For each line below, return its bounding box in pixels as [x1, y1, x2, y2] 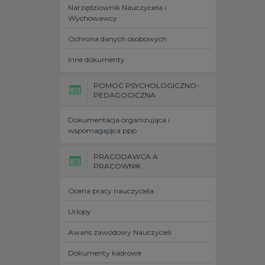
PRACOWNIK [93, 161, 141, 170]
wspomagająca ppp [68, 126, 137, 135]
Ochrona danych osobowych [68, 34, 167, 43]
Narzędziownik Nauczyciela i [68, 3, 166, 12]
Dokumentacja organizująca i [68, 115, 170, 124]
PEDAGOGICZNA [93, 91, 156, 99]
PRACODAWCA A [93, 152, 158, 161]
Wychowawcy [68, 14, 117, 22]
